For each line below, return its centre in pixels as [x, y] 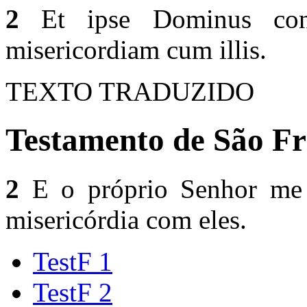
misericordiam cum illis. [136, 50]
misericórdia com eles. [126, 219]
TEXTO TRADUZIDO [130, 91]
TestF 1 [73, 261]
